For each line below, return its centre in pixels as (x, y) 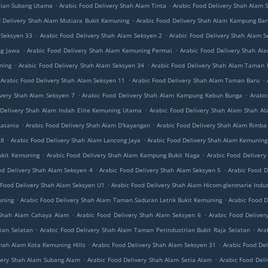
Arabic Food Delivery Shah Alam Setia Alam (150, 260)
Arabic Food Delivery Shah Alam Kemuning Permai (100, 50)
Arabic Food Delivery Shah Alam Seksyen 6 (139, 215)
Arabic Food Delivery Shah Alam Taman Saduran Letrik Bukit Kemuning (121, 200)
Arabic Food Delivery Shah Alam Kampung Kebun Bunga (162, 95)
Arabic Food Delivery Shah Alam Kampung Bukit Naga (123, 155)
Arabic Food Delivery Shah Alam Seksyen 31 (154, 245)
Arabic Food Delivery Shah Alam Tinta (113, 5)
